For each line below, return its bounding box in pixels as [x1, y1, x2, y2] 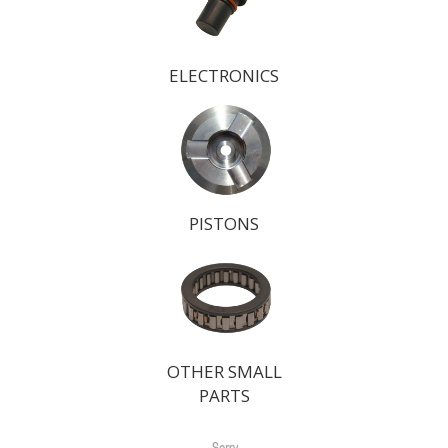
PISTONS [189, 212, 259, 235]
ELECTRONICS [169, 64, 279, 87]
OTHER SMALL [166, 360, 282, 383]
